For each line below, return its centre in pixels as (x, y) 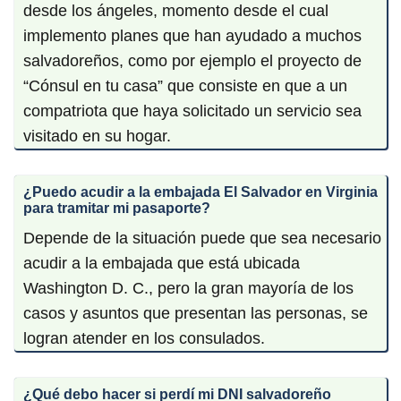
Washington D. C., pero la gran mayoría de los (188, 288)
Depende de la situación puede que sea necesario (202, 238)
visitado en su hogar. (97, 136)
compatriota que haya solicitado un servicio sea (192, 111)
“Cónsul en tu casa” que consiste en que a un (185, 85)
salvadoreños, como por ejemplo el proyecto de (192, 60)
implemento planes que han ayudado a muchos (192, 35)
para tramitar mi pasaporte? (117, 208)
